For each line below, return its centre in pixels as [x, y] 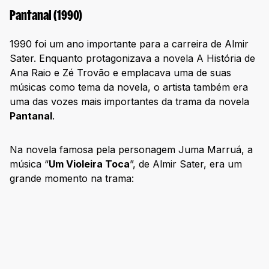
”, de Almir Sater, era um [186, 164]
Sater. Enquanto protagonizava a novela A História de [132, 59]
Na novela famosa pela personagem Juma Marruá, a [131, 150]
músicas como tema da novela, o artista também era [129, 87]
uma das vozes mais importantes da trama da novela [129, 102]
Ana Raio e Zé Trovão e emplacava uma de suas [120, 73]
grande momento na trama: [72, 179]
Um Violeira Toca [89, 164]
